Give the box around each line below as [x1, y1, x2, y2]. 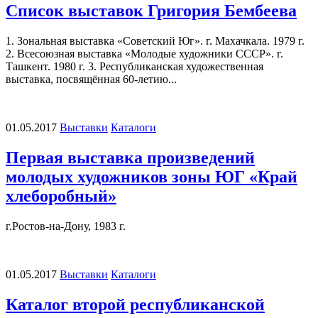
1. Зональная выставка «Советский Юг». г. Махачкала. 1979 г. [6, 35, 305, 48]
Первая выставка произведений [6, 148, 255, 168]
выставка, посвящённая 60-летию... [6, 73, 177, 86]
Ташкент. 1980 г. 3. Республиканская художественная [6, 60, 263, 73]
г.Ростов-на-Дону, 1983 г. [6, 220, 126, 233]
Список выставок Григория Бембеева [6, 1, 297, 21]
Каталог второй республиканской [6, 295, 265, 314]
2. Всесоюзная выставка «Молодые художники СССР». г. [6, 48, 283, 60]
